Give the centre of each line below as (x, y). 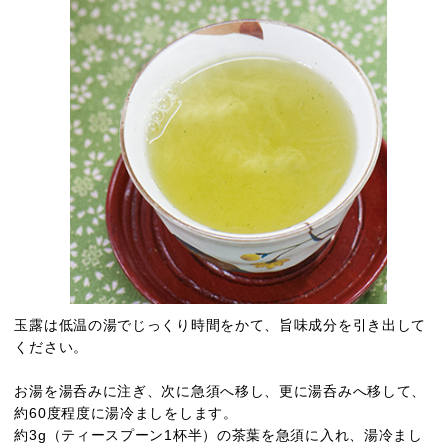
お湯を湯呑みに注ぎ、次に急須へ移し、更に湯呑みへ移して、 (220, 391)
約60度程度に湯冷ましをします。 (126, 413)
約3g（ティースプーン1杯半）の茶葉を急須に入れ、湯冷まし (218, 435)
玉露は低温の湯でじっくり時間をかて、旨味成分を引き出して (220, 325)
